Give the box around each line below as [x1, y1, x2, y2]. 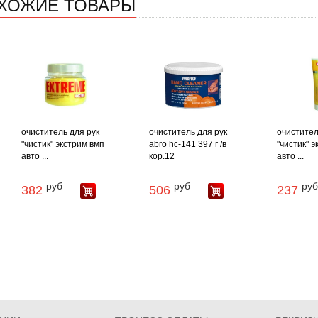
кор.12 [148, 151, 175, 162]
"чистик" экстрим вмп [21, 139, 104, 150]
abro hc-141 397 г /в [148, 139, 226, 150]
